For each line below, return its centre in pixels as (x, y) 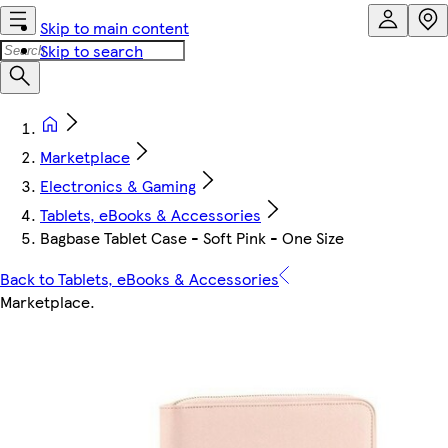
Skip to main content (114, 27)
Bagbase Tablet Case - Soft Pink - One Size (192, 237)
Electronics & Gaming (118, 185)
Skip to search (91, 50)
